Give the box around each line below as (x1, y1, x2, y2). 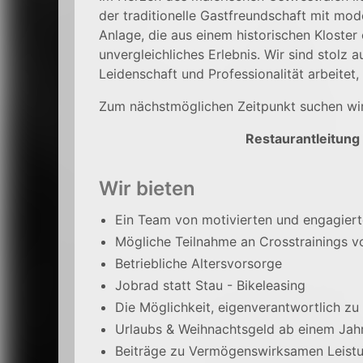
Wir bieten (99, 177, 195, 200)
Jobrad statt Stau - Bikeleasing (115, 277, 305, 293)
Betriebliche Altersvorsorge (115, 255, 282, 271)
